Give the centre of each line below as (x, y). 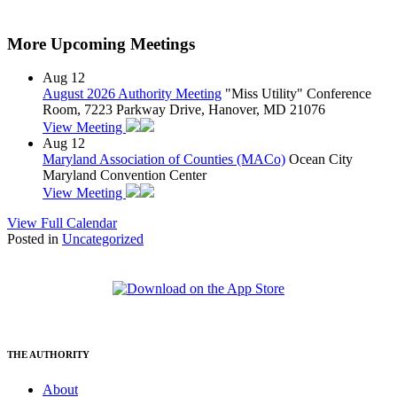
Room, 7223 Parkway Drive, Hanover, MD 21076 (184, 110)
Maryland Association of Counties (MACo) (164, 160)
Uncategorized (103, 239)
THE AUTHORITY (48, 355)
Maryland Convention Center (125, 175)
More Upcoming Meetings (101, 43)
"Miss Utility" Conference (298, 94)
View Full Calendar (62, 223)
